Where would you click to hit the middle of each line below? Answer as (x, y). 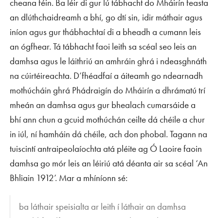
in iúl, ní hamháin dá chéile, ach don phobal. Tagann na (109, 134)
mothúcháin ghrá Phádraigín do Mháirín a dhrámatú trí (108, 90)
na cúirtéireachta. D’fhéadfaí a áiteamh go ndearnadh (106, 75)
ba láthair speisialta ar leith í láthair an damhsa (103, 206)
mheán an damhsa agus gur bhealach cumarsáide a (103, 105)
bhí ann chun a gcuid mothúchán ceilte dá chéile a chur (107, 119)
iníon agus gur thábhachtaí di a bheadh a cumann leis (105, 32)
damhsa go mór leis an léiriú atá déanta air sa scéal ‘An (109, 163)
